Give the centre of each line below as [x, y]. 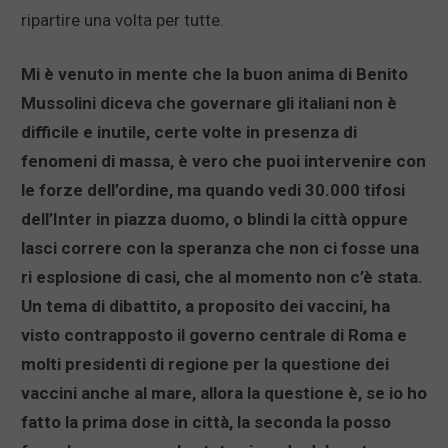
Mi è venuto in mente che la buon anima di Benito [214, 74]
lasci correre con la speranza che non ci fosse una [220, 248]
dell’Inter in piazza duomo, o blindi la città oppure [214, 219]
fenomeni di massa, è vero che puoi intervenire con [223, 161]
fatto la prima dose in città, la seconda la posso [206, 422]
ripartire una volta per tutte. [122, 20]
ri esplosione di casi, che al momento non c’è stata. [222, 277]
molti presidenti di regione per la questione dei [205, 364]
